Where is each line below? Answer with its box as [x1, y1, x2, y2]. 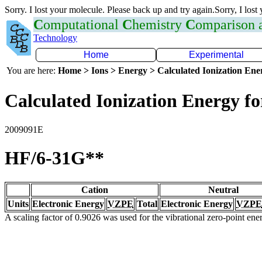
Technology [33, 33, 77, 43]
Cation [81, 184, 108, 195]
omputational [43, 17, 122, 32]
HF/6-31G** [5, 147, 104, 169]
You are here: [6, 65, 58, 75]
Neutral [208, 184, 239, 195]
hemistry [132, 17, 185, 32]
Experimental [189, 50, 244, 60]
